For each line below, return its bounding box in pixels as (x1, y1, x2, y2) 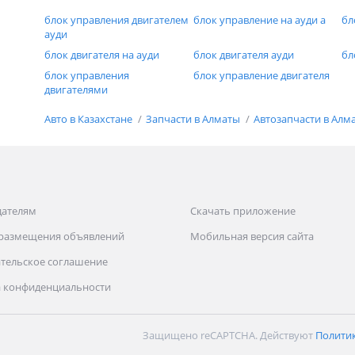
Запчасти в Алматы (146, 112, 242, 126)
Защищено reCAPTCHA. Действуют (143, 328, 315, 343)
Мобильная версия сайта (190, 229, 314, 244)
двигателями (44, 82, 108, 97)
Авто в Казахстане (44, 112, 135, 126)
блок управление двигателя (193, 68, 330, 82)
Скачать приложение (190, 204, 296, 219)
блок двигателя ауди (193, 48, 294, 62)
